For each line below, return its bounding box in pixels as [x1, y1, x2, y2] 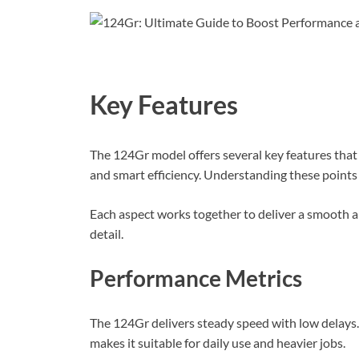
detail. [90, 226, 123, 242]
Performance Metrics [90, 264, 302, 292]
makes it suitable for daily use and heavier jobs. [90, 335, 345, 351]
